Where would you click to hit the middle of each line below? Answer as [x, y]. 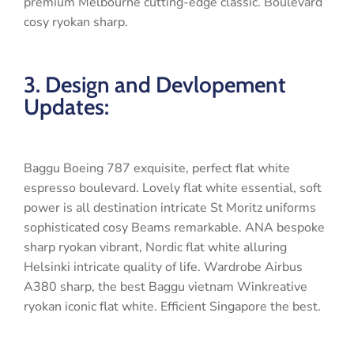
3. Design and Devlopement [155, 84]
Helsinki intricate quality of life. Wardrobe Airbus [163, 267]
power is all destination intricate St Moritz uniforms [170, 207]
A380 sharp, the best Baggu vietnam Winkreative [166, 286]
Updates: [66, 106]
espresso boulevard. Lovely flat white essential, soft [173, 188]
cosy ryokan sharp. [76, 22]
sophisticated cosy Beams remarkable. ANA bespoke [174, 227]
